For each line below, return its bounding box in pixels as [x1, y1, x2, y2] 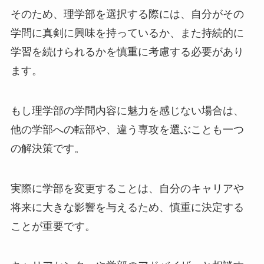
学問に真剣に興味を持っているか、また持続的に [10, 27, 244, 39]
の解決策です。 [10, 142, 85, 154]
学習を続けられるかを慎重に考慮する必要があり [10, 45, 244, 58]
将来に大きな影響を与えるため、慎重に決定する [10, 201, 244, 213]
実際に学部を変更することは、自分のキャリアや [10, 182, 244, 194]
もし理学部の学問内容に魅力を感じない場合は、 [10, 104, 244, 117]
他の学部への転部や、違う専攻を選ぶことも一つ [10, 123, 244, 136]
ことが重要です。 [10, 220, 95, 232]
